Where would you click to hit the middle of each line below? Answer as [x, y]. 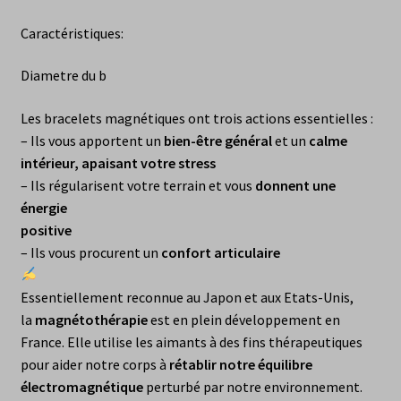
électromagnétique [81, 386]
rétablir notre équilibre [240, 364]
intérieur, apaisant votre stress [118, 162]
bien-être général [218, 140]
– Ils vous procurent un [90, 252]
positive [46, 230]
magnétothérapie [91, 319]
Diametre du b [63, 76]
